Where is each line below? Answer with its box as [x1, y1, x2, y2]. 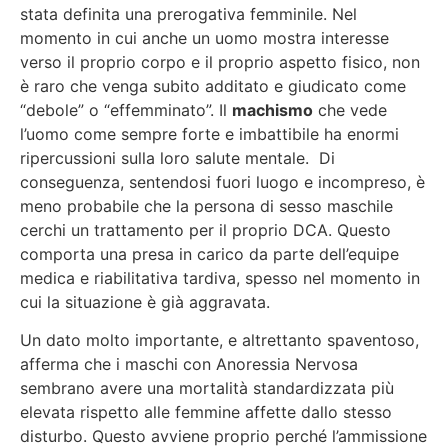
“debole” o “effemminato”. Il [20, 99, 232, 120]
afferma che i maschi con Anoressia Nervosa [20, 354, 358, 375]
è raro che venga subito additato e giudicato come [20, 75, 406, 96]
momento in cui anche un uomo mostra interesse [20, 27, 389, 48]
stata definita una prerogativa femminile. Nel [20, 3, 357, 24]
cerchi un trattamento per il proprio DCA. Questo [20, 219, 391, 240]
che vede [313, 99, 387, 120]
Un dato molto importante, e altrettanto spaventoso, [20, 330, 419, 351]
